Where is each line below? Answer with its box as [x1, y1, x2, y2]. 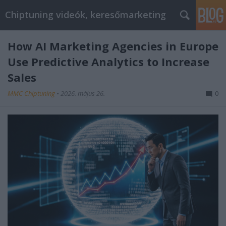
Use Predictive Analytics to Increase [8, 54, 209, 69]
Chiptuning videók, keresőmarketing [5, 9, 166, 21]
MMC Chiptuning [8, 89, 56, 98]
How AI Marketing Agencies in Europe [8, 38, 218, 53]
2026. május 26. [61, 89, 105, 98]
